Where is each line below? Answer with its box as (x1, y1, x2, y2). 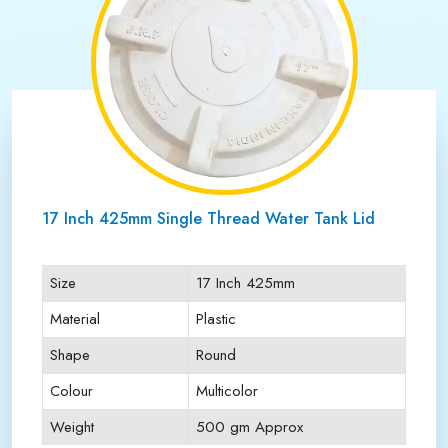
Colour (50, 380, 93, 402)
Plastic (196, 308, 236, 330)
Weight (50, 416, 94, 438)
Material (50, 308, 100, 330)
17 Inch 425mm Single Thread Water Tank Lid (42, 207, 375, 230)
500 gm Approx (196, 416, 303, 438)
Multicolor (196, 380, 258, 402)
